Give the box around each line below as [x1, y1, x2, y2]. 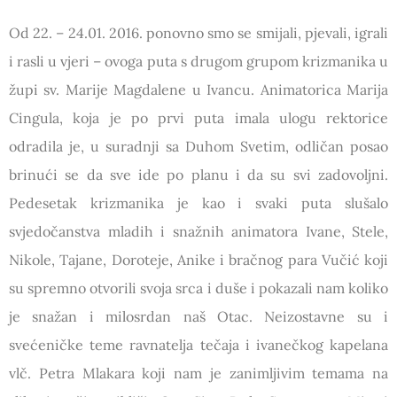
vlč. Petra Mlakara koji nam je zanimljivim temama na [9, 363, 388, 382]
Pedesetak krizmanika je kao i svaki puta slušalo [9, 193, 388, 212]
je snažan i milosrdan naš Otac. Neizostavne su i [9, 307, 388, 325]
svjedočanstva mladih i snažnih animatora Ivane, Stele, [9, 222, 388, 240]
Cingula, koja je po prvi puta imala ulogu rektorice [9, 108, 388, 127]
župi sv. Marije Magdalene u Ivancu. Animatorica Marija [9, 80, 388, 98]
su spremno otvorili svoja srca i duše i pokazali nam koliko [9, 278, 388, 297]
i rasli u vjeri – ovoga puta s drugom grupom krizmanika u [9, 51, 388, 70]
